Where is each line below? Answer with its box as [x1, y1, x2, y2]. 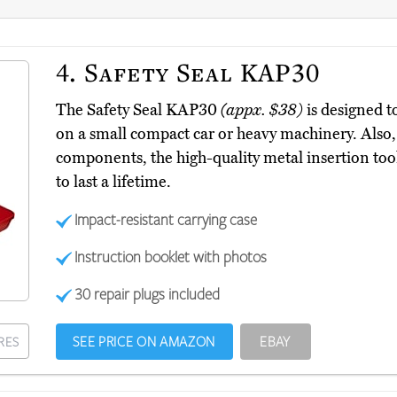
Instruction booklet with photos [74, 246, 268, 267]
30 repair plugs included [74, 284, 221, 304]
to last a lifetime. [55, 172, 171, 192]
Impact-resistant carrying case [74, 209, 258, 230]
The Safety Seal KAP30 [55, 100, 221, 121]
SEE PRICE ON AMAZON [73, 332, 215, 351]
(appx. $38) [220, 100, 303, 121]
